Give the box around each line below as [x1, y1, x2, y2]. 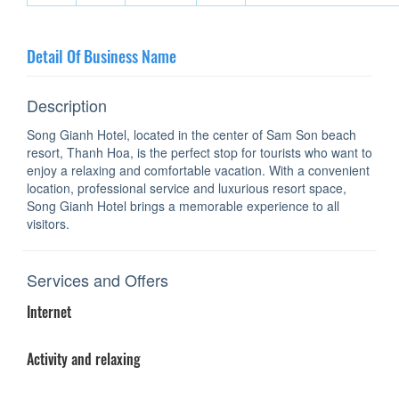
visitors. [27, 215, 69, 233]
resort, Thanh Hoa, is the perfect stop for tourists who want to [27, 143, 372, 162]
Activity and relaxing [27, 348, 141, 370]
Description [27, 94, 107, 118]
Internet [27, 301, 71, 323]
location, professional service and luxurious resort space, [27, 179, 346, 198]
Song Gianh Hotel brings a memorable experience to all [27, 197, 339, 216]
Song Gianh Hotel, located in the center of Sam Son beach [27, 126, 356, 144]
